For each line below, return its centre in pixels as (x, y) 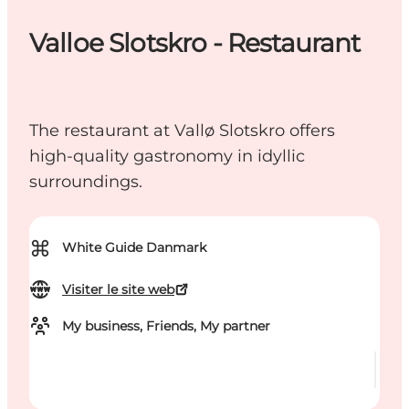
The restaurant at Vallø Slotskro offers (182, 131)
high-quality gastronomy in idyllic (167, 157)
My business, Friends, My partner (166, 326)
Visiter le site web (118, 290)
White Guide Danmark (134, 248)
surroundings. (86, 182)
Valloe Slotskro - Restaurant (195, 43)
